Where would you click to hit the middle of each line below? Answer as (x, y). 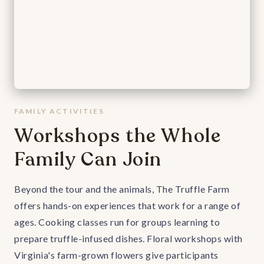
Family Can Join (88, 160)
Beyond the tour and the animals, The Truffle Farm (122, 189)
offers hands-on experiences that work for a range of (127, 205)
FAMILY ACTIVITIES (59, 111)
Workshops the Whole (118, 136)
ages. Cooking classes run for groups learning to (117, 222)
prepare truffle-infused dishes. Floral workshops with (128, 238)
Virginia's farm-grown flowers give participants (116, 255)
